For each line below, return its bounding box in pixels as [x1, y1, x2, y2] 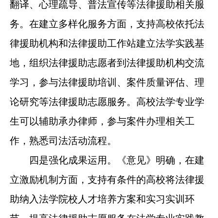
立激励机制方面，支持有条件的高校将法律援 [9, 174, 204, 185]
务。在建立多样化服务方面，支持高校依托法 [9, 18, 204, 29]
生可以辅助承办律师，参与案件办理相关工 [9, 115, 195, 127]
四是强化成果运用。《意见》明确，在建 [9, 154, 204, 165]
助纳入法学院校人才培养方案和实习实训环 [9, 193, 195, 204]
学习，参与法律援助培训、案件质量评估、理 [9, 76, 204, 88]
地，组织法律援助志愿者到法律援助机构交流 [9, 57, 204, 68]
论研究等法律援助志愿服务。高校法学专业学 [9, 96, 204, 107]
